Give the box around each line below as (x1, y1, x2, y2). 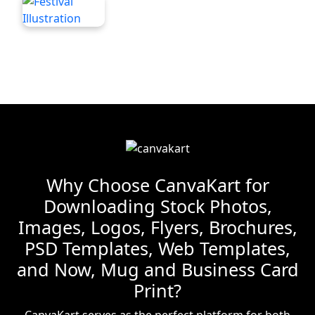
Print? (134, 278, 181, 303)
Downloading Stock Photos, (43, 194, 272, 219)
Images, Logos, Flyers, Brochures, (18, 215, 297, 240)
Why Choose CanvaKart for (46, 173, 269, 198)
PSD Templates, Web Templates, (25, 236, 290, 261)
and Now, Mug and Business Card (16, 257, 299, 282)
